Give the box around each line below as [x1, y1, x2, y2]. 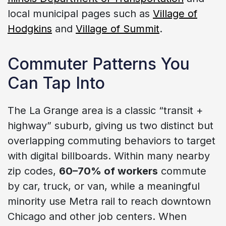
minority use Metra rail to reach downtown [8, 195, 211, 207]
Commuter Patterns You [8, 53, 190, 74]
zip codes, [8, 164, 59, 177]
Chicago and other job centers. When [8, 210, 187, 222]
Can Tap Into [8, 73, 105, 93]
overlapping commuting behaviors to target [8, 134, 215, 147]
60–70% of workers [59, 164, 158, 177]
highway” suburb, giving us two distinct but [8, 119, 213, 132]
